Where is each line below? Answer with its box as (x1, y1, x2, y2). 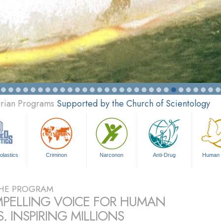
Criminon (46, 152, 68, 158)
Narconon (100, 152, 124, 158)
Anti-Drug (153, 152, 176, 158)
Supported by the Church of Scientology (57, 97, 210, 110)
